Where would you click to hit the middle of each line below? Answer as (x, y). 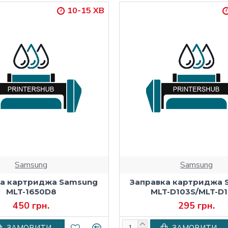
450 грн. (31, 205)
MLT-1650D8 (31, 191)
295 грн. (197, 205)
